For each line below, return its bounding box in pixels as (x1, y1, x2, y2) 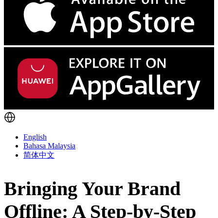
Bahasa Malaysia (23, 142, 75, 150)
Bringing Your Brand (4, 177, 181, 200)
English (23, 133, 47, 142)
